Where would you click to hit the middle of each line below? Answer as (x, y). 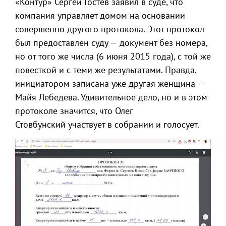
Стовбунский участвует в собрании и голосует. (107, 125)
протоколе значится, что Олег (74, 111)
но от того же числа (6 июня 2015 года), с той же (113, 56)
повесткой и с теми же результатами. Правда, (106, 70)
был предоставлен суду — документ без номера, (111, 43)
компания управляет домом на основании (100, 16)
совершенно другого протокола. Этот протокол (110, 29)
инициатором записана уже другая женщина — (110, 84)
